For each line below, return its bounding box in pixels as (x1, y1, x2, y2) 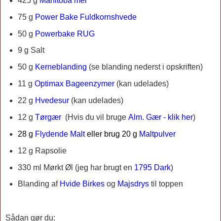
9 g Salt (17, 46, 44, 55)
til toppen (148, 180, 183, 188)
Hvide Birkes (59, 180, 105, 188)
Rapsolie (33, 146, 67, 155)
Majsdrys (117, 180, 149, 188)
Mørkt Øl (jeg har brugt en (43, 163, 134, 172)
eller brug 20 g (84, 129, 139, 138)
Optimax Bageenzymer (34, 79, 114, 88)
